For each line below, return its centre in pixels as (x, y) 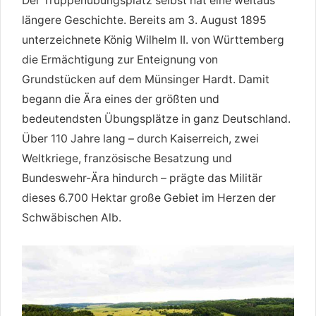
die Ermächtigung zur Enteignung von (120, 59)
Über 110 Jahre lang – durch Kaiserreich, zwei (140, 138)
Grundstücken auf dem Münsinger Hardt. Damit (146, 79)
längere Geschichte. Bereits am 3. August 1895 (144, 20)
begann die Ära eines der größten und (121, 99)
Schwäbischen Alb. (72, 217)
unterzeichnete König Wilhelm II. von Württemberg (153, 39)
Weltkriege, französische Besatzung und (127, 158)
